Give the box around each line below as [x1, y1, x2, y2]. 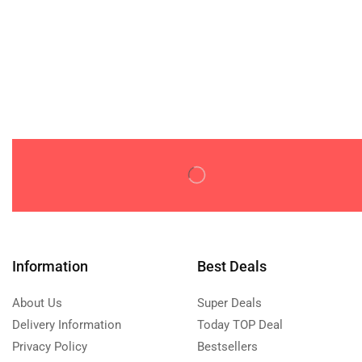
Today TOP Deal [196, 317, 283, 332]
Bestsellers [196, 339, 258, 354]
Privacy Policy [12, 339, 87, 354]
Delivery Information [12, 317, 121, 332]
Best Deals [196, 257, 267, 275]
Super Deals [196, 295, 262, 310]
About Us [12, 295, 62, 310]
